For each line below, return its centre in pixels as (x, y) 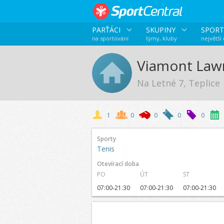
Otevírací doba (118, 164)
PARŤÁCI (107, 30)
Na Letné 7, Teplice (178, 83)
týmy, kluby (161, 38)
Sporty (106, 139)
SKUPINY (161, 30)
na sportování (110, 38)
